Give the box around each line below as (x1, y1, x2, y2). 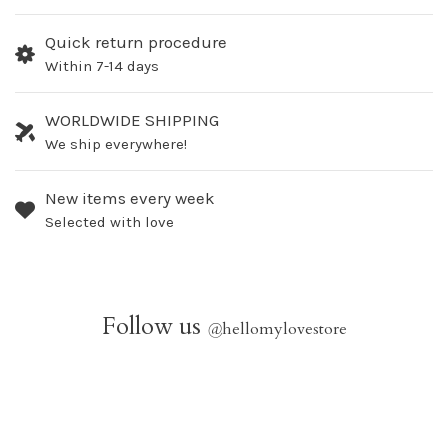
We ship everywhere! (45, 135, 187, 154)
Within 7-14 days (45, 57, 159, 76)
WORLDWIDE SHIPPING (45, 110, 219, 131)
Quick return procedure (45, 32, 227, 53)
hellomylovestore (221, 318, 347, 341)
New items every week (45, 188, 215, 209)
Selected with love (45, 213, 174, 232)
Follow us (101, 310, 207, 344)
